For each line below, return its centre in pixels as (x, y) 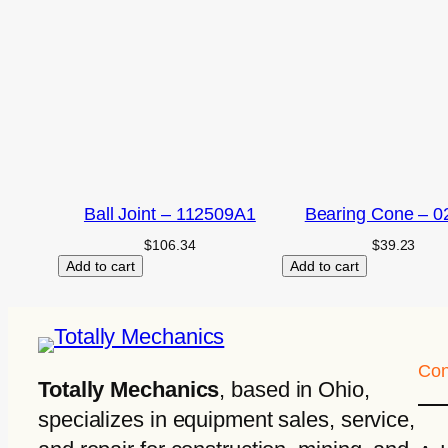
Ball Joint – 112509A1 (169, 213)
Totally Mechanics (129, 389)
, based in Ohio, (294, 389)
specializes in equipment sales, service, (226, 419)
